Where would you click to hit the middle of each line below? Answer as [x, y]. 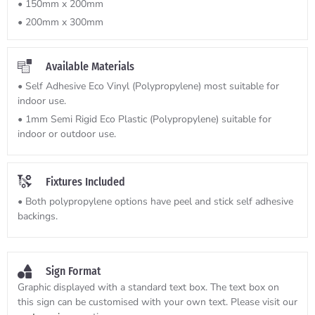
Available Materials [90, 67]
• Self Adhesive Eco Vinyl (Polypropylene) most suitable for [148, 86]
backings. [38, 217]
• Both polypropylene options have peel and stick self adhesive [155, 202]
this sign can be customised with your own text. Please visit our [157, 302]
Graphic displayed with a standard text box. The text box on [148, 288]
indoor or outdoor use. [67, 134]
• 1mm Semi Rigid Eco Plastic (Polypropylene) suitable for [144, 120]
